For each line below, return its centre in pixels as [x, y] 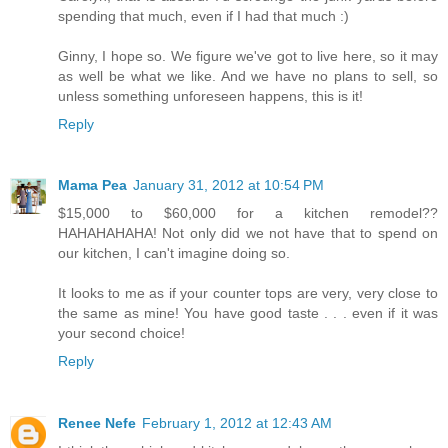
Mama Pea [92, 185]
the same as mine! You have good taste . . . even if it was [248, 313]
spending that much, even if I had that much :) [203, 15]
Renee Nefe [97, 423]
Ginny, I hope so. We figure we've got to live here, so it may [248, 55]
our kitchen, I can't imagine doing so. [174, 253]
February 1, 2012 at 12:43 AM [237, 423]
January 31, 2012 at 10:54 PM [228, 185]
